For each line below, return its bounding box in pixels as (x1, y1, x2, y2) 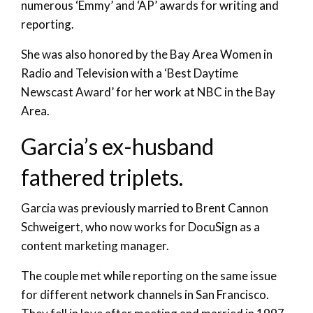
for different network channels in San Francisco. (21, 287, 269, 303)
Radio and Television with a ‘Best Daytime (21, 66, 238, 81)
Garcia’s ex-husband (21, 133, 214, 161)
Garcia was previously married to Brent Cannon (21, 201, 268, 216)
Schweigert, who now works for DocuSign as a (21, 219, 260, 235)
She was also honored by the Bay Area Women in (21, 47, 272, 62)
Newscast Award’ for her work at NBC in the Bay (21, 85, 275, 100)
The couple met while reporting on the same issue (21, 268, 277, 284)
